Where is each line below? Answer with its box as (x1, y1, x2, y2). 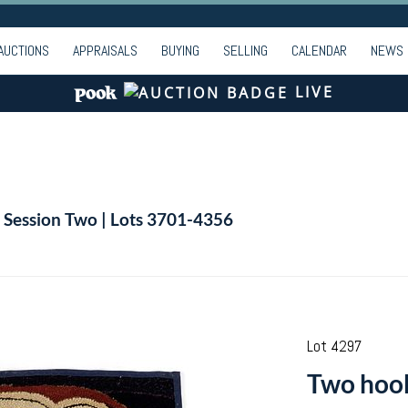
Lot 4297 (306, 336, 362, 356)
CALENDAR (291, 41, 347, 60)
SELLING (223, 41, 268, 60)
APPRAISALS (73, 41, 138, 60)
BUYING (161, 41, 199, 60)
